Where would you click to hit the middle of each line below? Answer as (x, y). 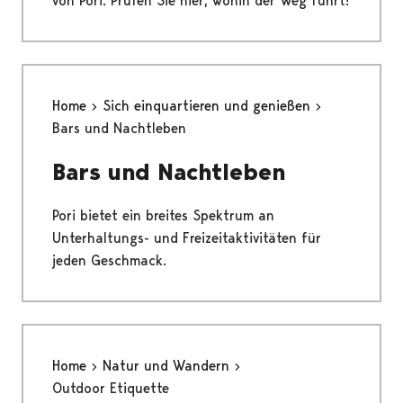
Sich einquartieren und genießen (209, 106)
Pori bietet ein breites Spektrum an (163, 216)
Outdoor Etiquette (111, 389)
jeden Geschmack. (109, 261)
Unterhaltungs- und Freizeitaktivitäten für (187, 238)
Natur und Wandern (168, 366)
